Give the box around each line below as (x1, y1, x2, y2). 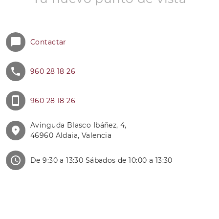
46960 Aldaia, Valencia (30, 131, 112, 140)
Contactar (30, 37, 66, 46)
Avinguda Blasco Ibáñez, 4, (30, 121, 127, 130)
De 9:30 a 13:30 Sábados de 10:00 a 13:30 (30, 155, 173, 165)
